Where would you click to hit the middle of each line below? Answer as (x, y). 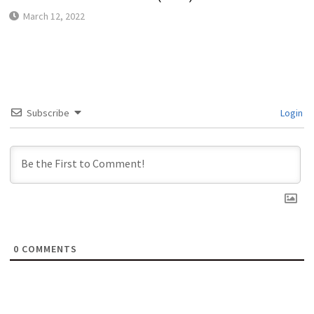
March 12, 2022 (54, 16)
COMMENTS (48, 248)
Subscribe (48, 112)
